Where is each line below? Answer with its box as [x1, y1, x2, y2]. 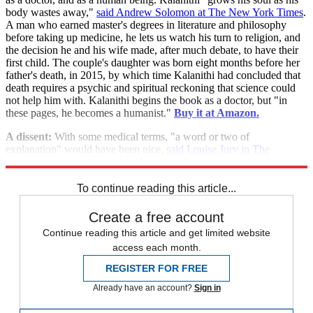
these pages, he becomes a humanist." [6, 106, 174, 119]
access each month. [112, 241, 201, 253]
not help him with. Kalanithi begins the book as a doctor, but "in [6, 94, 287, 106]
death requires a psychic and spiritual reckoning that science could [6, 81, 296, 94]
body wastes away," [6, 6, 96, 18]
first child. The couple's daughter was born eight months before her [6, 56, 300, 68]
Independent [6, 155, 60, 168]
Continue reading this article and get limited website [43, 226, 270, 238]
